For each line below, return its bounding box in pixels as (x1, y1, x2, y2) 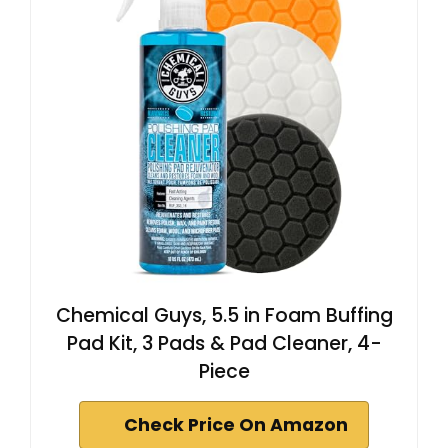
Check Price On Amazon (124, 413, 348, 438)
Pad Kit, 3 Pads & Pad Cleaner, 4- (66, 330, 382, 358)
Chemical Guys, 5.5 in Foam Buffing (55, 302, 393, 330)
